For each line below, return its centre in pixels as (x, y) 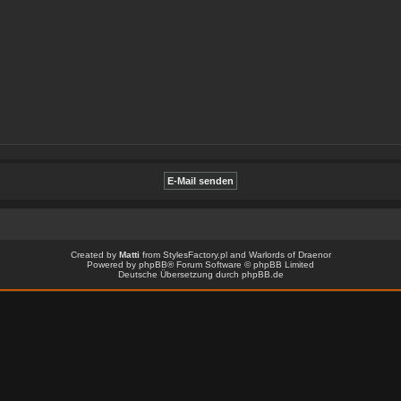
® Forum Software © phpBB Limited (241, 264)
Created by (94, 255)
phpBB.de (262, 274)
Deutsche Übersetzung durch (179, 274)
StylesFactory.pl (195, 255)
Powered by (113, 264)
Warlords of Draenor (290, 255)
